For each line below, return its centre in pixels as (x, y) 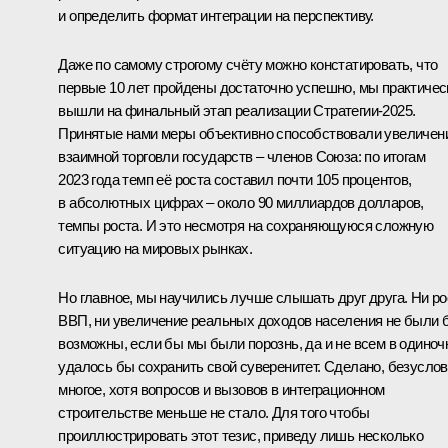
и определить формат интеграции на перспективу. (216, 16)
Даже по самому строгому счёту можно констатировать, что (248, 65)
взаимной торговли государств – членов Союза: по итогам (241, 157)
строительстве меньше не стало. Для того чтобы (214, 413)
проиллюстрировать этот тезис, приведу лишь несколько (241, 436)
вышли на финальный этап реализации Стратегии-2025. (237, 111)
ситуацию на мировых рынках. (155, 249)
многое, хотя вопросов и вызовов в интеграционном (221, 390)
